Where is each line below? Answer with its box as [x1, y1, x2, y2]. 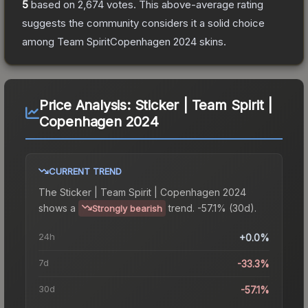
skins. [197, 34, 226, 48]
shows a [38, 201, 76, 214]
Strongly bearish [92, 202, 162, 214]
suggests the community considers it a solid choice [22, 16, 265, 30]
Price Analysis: [38, 96, 135, 113]
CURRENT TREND [49, 165, 122, 177]
